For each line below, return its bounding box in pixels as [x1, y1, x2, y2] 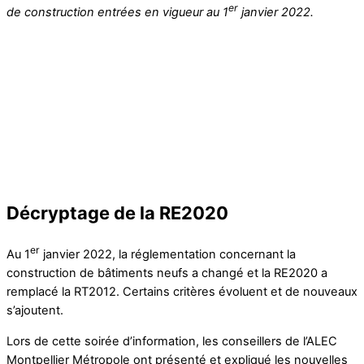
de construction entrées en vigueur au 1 [6, 4, 228, 19]
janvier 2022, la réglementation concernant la [40, 247, 296, 262]
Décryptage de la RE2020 [6, 202, 228, 224]
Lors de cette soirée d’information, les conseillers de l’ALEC [6, 333, 337, 349]
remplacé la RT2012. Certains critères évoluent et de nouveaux [6, 284, 357, 300]
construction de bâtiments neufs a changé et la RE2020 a [6, 266, 327, 281]
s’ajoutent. [6, 303, 63, 318]
